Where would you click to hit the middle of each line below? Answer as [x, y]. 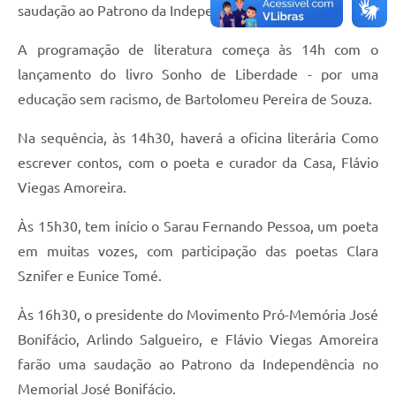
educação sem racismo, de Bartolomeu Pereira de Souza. [195, 99]
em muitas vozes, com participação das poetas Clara [198, 251]
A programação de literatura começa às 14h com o [198, 49]
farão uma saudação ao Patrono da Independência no [198, 364]
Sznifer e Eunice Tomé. [90, 275]
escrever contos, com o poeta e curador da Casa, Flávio [198, 162]
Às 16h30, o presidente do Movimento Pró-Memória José [198, 314]
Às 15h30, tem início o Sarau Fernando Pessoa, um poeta [198, 226]
